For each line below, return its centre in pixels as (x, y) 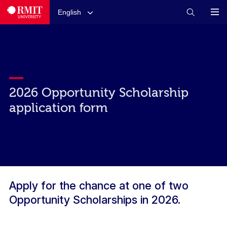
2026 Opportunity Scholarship (99, 92)
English (69, 12)
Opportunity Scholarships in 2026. (94, 200)
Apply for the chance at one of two (99, 185)
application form (58, 108)
